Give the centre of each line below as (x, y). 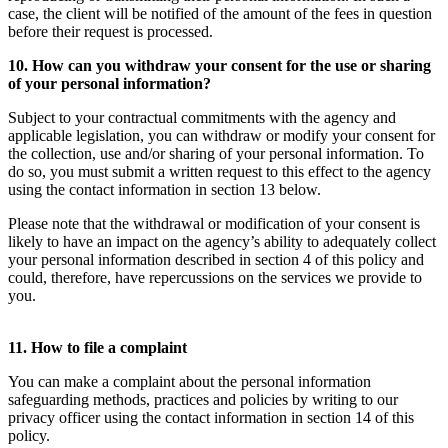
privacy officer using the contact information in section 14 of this (211, 417)
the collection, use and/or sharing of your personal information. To (216, 153)
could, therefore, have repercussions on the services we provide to (215, 277)
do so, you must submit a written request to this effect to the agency (219, 171)
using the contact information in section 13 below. (164, 189)
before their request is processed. (110, 31)
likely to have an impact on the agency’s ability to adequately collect (222, 241)
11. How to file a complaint (97, 347)
